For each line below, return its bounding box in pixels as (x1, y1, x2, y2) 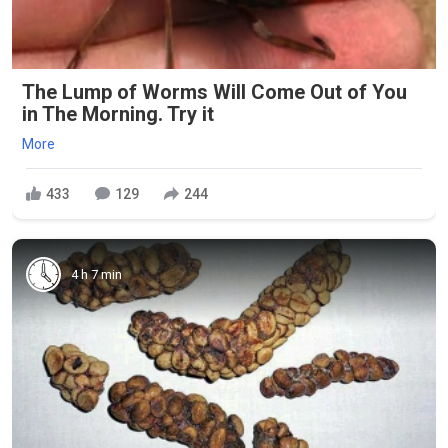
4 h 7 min (71, 266, 122, 282)
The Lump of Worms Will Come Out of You (22, 80, 407, 104)
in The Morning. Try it (22, 102, 214, 126)
